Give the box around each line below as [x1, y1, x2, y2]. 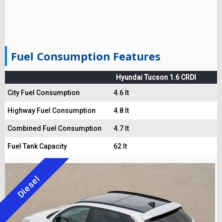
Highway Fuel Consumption [7, 107, 96, 114]
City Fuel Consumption [7, 89, 80, 97]
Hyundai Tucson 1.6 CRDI [116, 73, 196, 81]
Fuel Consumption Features [11, 49, 161, 63]
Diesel [15, 173, 42, 200]
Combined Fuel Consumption [7, 124, 102, 132]
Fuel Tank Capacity [7, 142, 67, 150]
